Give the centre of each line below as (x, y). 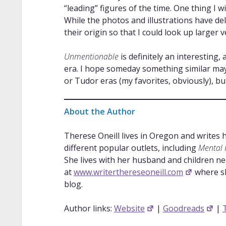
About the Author (99, 111)
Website (129, 208)
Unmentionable (91, 56)
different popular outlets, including (131, 148)
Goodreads (183, 208)
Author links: (89, 208)
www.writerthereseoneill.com (128, 172)
